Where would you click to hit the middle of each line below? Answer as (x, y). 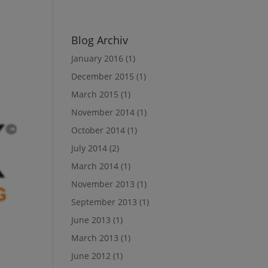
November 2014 (103, 112)
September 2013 (104, 202)
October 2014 (98, 130)
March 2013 (95, 238)
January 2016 (98, 58)
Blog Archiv (100, 40)
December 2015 (103, 76)
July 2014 (89, 148)
